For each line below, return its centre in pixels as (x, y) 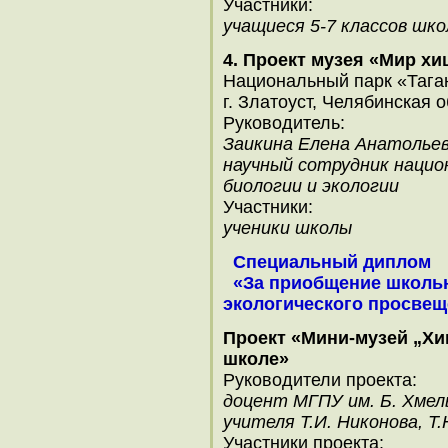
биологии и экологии (311, 186)
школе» (256, 359)
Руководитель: (284, 123)
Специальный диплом (332, 262)
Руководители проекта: (320, 380)
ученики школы (287, 228)
